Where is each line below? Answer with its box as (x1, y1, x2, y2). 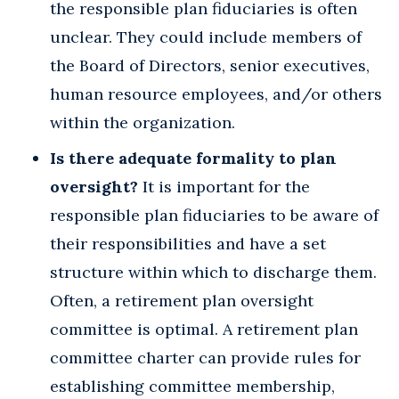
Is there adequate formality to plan (50, 147, 337, 168)
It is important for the (138, 175, 310, 197)
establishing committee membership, (50, 375, 335, 396)
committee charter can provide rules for (50, 346, 361, 368)
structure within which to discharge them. (50, 261, 377, 282)
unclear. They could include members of (50, 26, 362, 47)
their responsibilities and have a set (50, 232, 326, 254)
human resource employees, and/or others (50, 83, 382, 104)
